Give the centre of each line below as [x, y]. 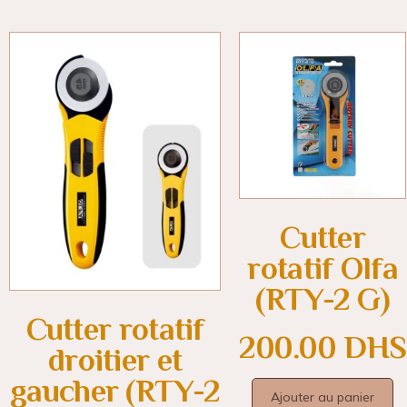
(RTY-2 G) [323, 299]
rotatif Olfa [323, 268]
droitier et [115, 361]
